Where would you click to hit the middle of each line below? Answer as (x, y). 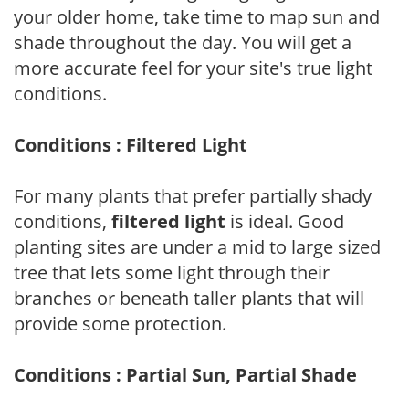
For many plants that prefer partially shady (193, 195)
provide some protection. (120, 323)
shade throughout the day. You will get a (183, 42)
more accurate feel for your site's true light (193, 68)
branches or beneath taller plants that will (189, 298)
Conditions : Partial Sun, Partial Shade (185, 374)
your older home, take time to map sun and (197, 16)
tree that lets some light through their (172, 272)
